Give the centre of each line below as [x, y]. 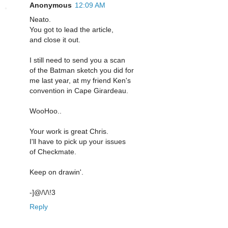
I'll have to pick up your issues [78, 141]
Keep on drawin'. [56, 172]
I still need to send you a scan [77, 60]
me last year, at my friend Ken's [80, 80]
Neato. [40, 19]
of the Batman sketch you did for [82, 70]
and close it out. [55, 39]
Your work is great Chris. [69, 131]
